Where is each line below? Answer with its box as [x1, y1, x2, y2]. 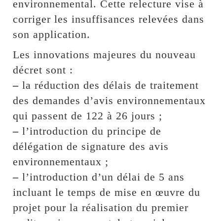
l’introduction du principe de [19, 124, 162, 137]
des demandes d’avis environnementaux [13, 94, 206, 107]
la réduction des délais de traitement [19, 78, 199, 91]
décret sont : [13, 63, 74, 76]
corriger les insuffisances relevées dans [13, 12, 205, 25]
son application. [13, 28, 91, 40]
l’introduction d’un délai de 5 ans [19, 170, 185, 183]
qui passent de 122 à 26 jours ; [13, 109, 163, 122]
